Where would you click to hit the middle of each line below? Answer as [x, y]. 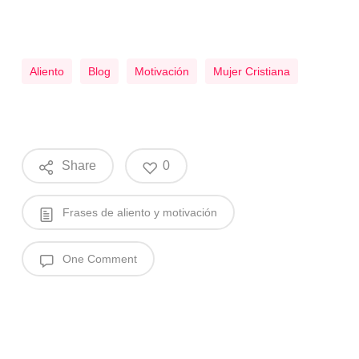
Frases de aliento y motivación [138, 213]
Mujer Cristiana [251, 72]
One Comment [98, 259]
